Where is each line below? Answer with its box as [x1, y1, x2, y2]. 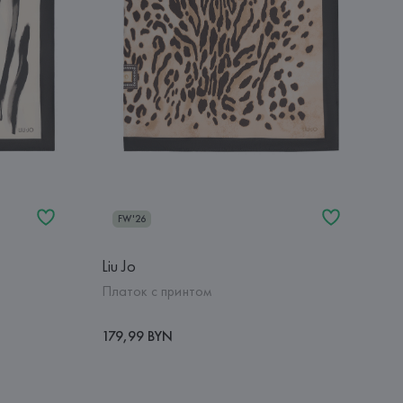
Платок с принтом [101, 281, 211, 300]
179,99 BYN [101, 326, 173, 345]
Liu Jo [101, 255, 136, 276]
